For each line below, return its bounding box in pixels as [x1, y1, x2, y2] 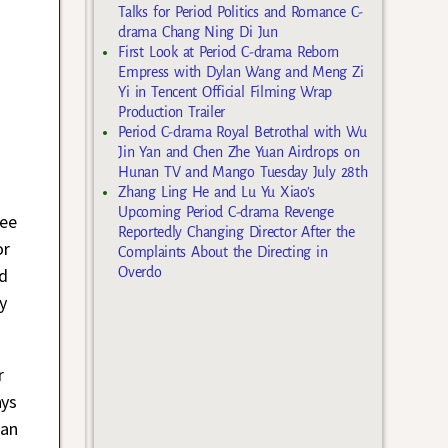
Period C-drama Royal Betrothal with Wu [118, 123, 367, 140]
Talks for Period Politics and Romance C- [118, 3, 363, 20]
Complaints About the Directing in [118, 243, 328, 260]
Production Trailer [118, 103, 225, 120]
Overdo [118, 263, 162, 280]
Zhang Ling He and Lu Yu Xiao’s [118, 183, 316, 200]
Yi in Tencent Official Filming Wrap [118, 83, 333, 100]
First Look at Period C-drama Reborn [118, 43, 340, 60]
